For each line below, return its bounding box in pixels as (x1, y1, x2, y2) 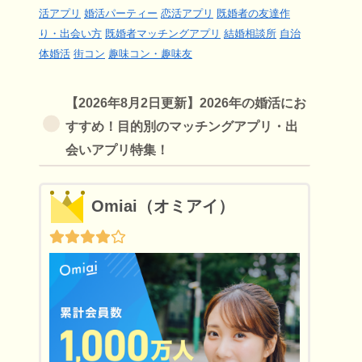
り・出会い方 (39, 27, 102, 40)
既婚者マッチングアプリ (105, 27, 221, 40)
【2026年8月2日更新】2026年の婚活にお (65, 95, 306, 110)
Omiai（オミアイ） (90, 197, 234, 216)
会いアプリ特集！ (65, 141, 169, 157)
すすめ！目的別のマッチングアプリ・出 (65, 118, 298, 133)
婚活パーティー (84, 6, 158, 19)
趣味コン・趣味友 (108, 47, 192, 60)
